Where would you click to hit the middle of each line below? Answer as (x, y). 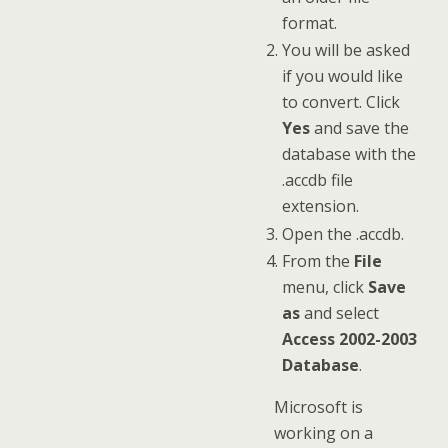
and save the (359, 128)
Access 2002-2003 (349, 339)
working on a (323, 433)
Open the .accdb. (342, 233)
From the (317, 261)
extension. (320, 206)
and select (339, 313)
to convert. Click (340, 102)
